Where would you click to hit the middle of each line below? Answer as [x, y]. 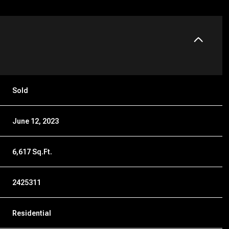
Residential [32, 213]
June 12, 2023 [36, 121]
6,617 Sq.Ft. [32, 152]
